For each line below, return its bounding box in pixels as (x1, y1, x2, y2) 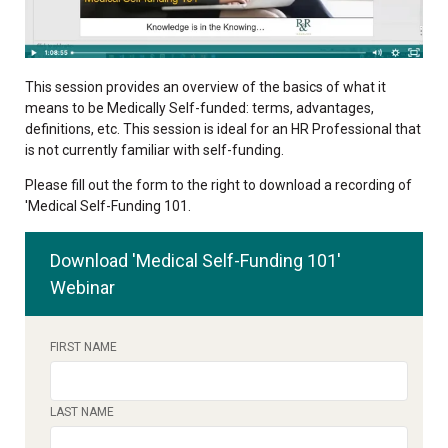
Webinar (50, 277, 115, 299)
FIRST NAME (50, 340, 117, 355)
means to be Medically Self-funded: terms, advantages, (25, 100, 374, 117)
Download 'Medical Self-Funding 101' (50, 250, 341, 272)
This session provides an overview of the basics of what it (25, 79, 386, 96)
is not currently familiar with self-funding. (25, 142, 284, 159)
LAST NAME (50, 405, 114, 420)
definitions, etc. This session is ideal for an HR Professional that (25, 121, 421, 138)
